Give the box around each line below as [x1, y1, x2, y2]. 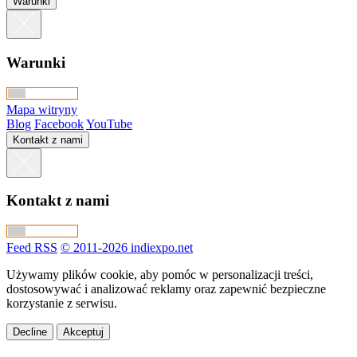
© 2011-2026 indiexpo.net [61, 241, 193, 255]
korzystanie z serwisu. [6, 296, 117, 311]
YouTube [86, 116, 132, 131]
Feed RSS [6, 241, 57, 255]
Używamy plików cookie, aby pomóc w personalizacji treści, [6, 268, 313, 282]
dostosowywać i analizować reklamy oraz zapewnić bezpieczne [6, 282, 326, 296]
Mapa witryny [6, 102, 77, 116]
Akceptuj [63, 326, 104, 339]
